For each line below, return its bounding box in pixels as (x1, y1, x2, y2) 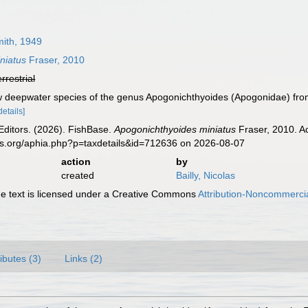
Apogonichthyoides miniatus (114, 124, 236, 135)
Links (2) (65, 253, 102, 264)
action (60, 156, 91, 167)
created (60, 170, 94, 181)
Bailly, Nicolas (175, 170, 235, 181)
